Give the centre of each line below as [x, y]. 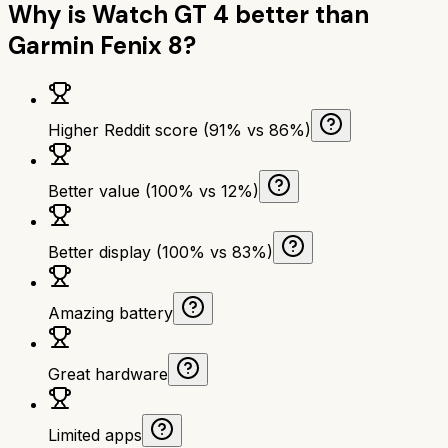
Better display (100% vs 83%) [160, 251]
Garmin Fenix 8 [95, 45]
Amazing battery [110, 312]
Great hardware [108, 373]
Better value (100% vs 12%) [153, 190]
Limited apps [95, 434]
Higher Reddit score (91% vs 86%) [179, 129]
